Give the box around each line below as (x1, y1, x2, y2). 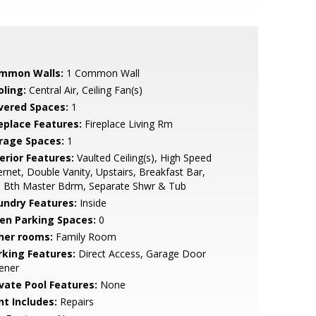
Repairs (56, 295, 94, 308)
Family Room (52, 230, 116, 243)
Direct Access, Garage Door (75, 247, 206, 260)
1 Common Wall (63, 66, 140, 80)
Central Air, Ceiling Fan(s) (25, 83, 142, 97)
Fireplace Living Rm (81, 117, 173, 130)
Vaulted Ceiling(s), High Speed (73, 151, 212, 164)
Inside (76, 196, 107, 209)
